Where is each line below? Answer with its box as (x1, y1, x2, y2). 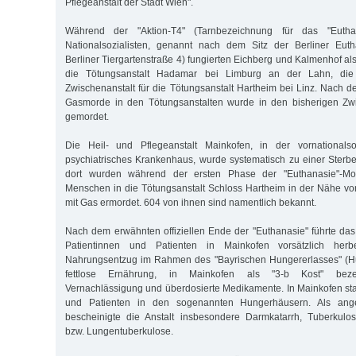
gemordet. (65, 110, 109, 122)
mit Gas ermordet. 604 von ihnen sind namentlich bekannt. (65, 196, 316, 208)
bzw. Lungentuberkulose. (65, 325, 173, 337)
